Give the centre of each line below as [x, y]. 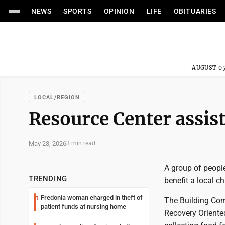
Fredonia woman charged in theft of [92, 198]
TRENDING [48, 179]
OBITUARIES [195, 11]
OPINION [119, 11]
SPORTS [78, 11]
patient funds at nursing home [83, 207]
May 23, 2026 [47, 143]
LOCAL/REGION [57, 98]
